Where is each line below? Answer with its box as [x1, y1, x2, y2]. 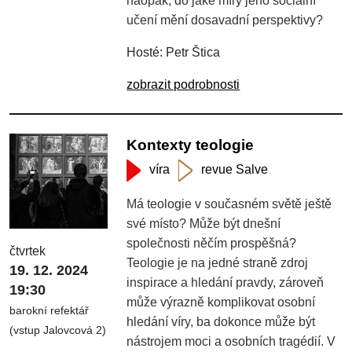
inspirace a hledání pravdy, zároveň [126, 275, 324, 289]
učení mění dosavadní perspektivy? [126, 13, 324, 27]
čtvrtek [9, 244, 46, 258]
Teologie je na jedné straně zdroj [126, 255, 309, 269]
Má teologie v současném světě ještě [126, 196, 332, 211]
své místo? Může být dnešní [126, 216, 281, 230]
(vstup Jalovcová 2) [9, 324, 106, 337]
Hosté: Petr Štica [126, 45, 221, 59]
